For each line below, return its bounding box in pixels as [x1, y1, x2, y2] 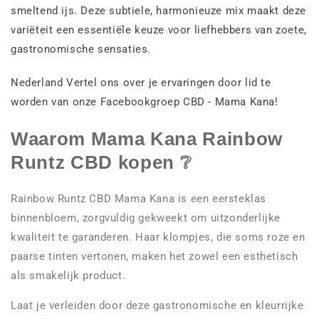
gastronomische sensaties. [11, 43, 152, 56]
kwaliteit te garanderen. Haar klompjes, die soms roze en [11, 231, 305, 244]
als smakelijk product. [11, 269, 129, 283]
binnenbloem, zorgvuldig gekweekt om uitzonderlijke [11, 211, 281, 225]
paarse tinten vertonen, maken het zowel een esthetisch [11, 250, 298, 263]
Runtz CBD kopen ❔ [11, 151, 192, 173]
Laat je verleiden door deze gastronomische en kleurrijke [11, 299, 304, 313]
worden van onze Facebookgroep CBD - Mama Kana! [11, 95, 278, 109]
